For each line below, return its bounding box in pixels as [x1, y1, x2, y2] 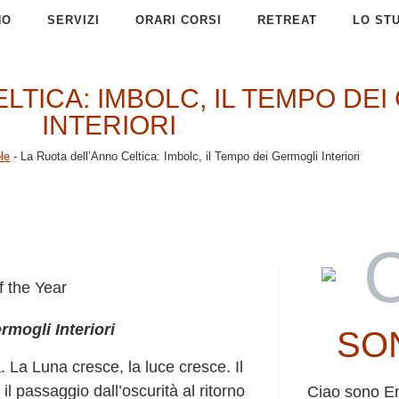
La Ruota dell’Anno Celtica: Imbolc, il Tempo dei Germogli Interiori [20, 150, 360, 163]
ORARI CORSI [135, 13, 223, 27]
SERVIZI [47, 13, 101, 27]
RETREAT [257, 13, 318, 27]
